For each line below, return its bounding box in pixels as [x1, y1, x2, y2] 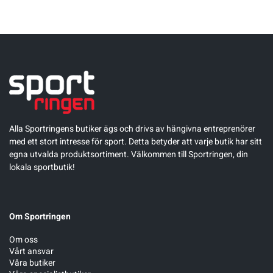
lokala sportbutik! [9, 160, 75, 174]
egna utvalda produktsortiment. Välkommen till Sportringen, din [9, 147, 248, 161]
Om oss [9, 233, 38, 246]
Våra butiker [9, 256, 55, 269]
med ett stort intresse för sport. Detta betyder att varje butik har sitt [9, 135, 262, 148]
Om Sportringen [9, 210, 71, 223]
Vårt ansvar [9, 244, 54, 258]
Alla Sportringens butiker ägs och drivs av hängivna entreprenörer [9, 122, 255, 135]
